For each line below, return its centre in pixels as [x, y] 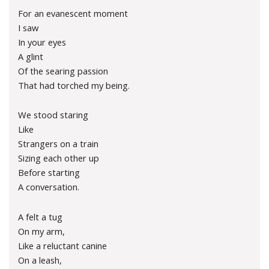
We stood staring [53, 115]
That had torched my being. [74, 85]
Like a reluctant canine [62, 245]
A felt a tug [40, 216]
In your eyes [42, 42]
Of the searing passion [63, 71]
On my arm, [41, 231]
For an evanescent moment [73, 13]
